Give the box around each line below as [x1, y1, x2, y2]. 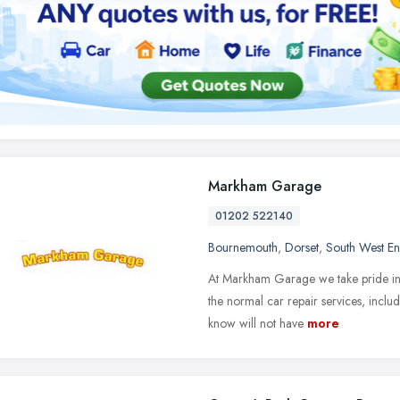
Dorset [285, 237, 319, 256]
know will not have [208, 313, 304, 332]
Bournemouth [208, 237, 278, 256]
